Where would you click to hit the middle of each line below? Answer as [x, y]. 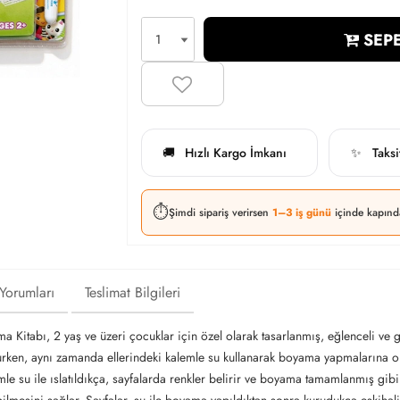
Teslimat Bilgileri [133, 292]
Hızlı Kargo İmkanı [235, 152]
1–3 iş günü [303, 212]
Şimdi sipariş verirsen [220, 212]
